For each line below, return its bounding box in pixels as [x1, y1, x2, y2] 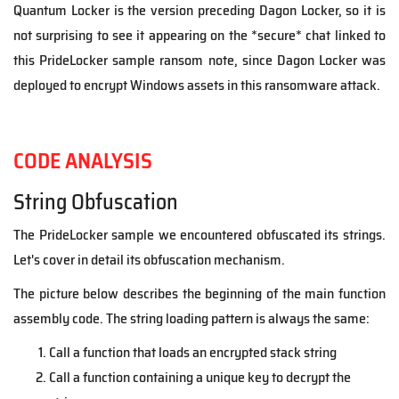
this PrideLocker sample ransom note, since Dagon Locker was [13, 49, 386, 72]
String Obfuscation [13, 185, 178, 220]
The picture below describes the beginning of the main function [13, 282, 386, 305]
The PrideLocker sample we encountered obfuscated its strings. [13, 224, 386, 247]
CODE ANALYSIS [13, 144, 152, 179]
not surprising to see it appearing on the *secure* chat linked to [13, 24, 386, 47]
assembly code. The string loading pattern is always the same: [13, 307, 370, 330]
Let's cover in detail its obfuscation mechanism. [13, 248, 285, 272]
